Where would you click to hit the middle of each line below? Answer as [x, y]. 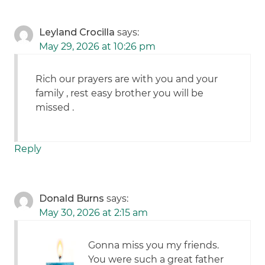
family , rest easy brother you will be [120, 93]
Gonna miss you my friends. [154, 245]
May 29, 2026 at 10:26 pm [98, 47]
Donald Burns [72, 199]
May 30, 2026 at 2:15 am [94, 213]
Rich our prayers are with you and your [127, 79]
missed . [55, 108]
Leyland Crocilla [77, 33]
